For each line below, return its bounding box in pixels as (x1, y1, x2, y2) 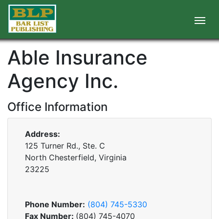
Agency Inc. (7, 69, 118, 93)
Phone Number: (25, 199, 85, 209)
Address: (25, 129, 60, 139)
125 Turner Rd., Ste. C (25, 141, 105, 151)
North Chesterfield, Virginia (25, 153, 127, 162)
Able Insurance (7, 45, 148, 69)
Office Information (7, 100, 108, 114)
